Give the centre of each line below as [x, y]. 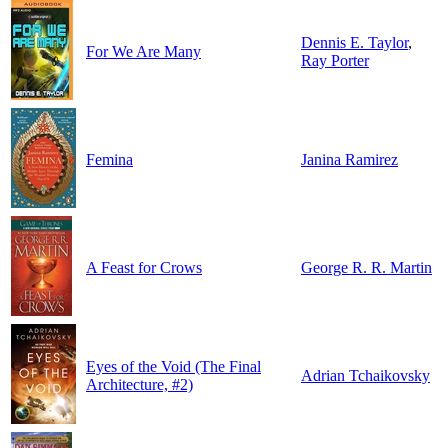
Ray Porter [335, 61]
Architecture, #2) [139, 385]
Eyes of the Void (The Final [173, 367]
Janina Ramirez [349, 160]
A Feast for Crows [144, 268]
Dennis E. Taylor [354, 43]
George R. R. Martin [366, 268]
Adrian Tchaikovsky [365, 376]
